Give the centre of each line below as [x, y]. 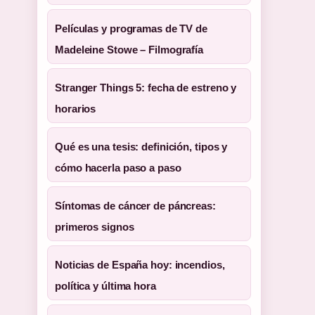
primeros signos [95, 227]
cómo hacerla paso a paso [118, 168]
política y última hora [105, 286]
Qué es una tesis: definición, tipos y [141, 147]
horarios [76, 109]
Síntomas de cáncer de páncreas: [135, 206]
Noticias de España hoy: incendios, [140, 265]
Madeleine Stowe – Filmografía [129, 50]
